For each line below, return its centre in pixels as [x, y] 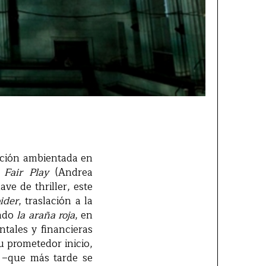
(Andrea [71, 172]
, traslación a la [55, 201]
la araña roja [46, 215]
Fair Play [26, 172]
